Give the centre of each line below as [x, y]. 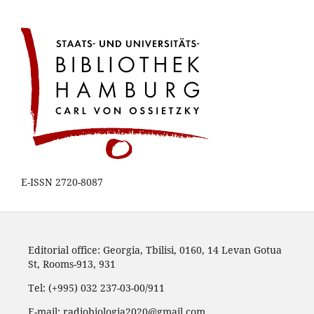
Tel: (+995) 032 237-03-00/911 [96, 287]
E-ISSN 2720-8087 [62, 182]
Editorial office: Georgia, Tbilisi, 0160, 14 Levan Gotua [155, 250]
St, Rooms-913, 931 [71, 264]
